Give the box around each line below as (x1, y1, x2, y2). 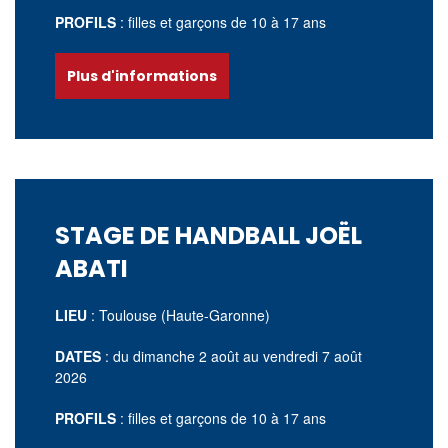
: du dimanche (105, 346, 199, 366)
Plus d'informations (67, 66, 217, 86)
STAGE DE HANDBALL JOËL (55, 219, 362, 252)
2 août (199, 346, 243, 366)
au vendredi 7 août (243, 346, 362, 366)
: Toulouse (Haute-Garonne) (91, 305, 270, 325)
